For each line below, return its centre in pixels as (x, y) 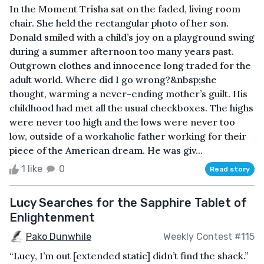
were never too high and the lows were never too (122, 122)
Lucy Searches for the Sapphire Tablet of (128, 202)
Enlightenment (52, 217)
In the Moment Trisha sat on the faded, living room (125, 9)
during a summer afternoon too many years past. (122, 51)
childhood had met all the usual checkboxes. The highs (131, 108)
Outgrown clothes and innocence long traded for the (130, 65)
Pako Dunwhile (59, 236)
